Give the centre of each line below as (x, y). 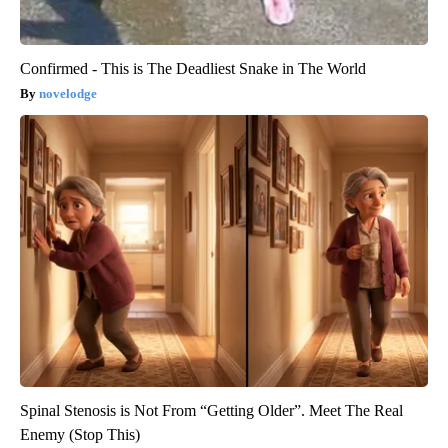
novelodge (68, 94)
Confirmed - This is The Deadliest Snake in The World (193, 69)
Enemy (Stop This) (80, 435)
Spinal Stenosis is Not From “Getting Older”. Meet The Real (211, 411)
